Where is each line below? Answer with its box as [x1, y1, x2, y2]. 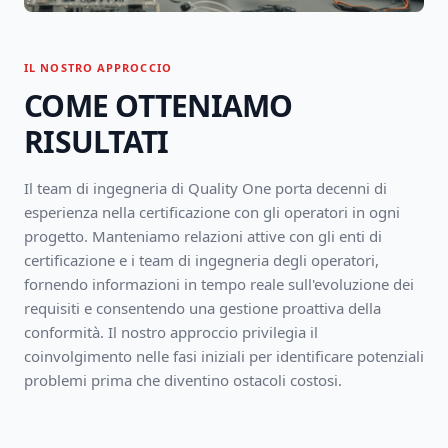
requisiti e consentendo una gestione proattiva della [24, 298, 381, 318]
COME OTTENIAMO [24, 85, 293, 126]
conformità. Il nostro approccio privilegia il [24, 322, 318, 342]
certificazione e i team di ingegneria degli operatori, [24, 250, 379, 270]
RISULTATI [24, 121, 169, 162]
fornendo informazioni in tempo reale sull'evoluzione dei [24, 274, 414, 294]
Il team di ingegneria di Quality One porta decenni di [24, 178, 387, 198]
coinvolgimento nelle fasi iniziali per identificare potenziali [24, 346, 424, 366]
